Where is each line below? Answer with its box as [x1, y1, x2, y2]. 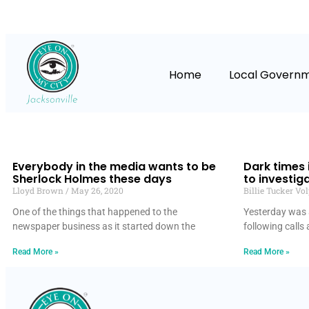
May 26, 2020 [69, 185, 123, 197]
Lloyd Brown [12, 185, 66, 197]
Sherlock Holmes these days [12, 171, 172, 188]
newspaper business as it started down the [12, 221, 195, 232]
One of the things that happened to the [12, 206, 177, 218]
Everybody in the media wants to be [12, 159, 216, 175]
